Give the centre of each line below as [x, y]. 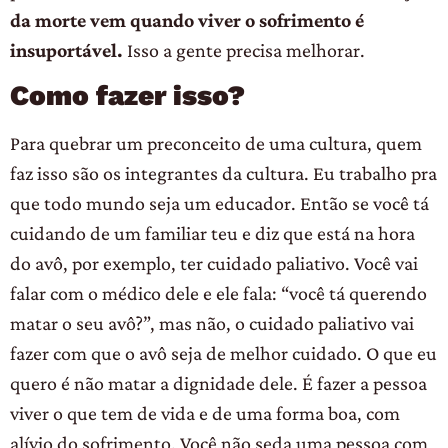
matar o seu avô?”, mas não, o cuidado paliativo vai [212, 323]
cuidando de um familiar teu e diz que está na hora [212, 233]
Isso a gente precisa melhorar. [244, 49]
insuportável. [66, 49]
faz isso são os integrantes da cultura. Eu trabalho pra [223, 173]
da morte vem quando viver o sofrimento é [187, 19]
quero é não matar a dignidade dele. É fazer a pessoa [218, 383]
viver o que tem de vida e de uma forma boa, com [205, 413]
